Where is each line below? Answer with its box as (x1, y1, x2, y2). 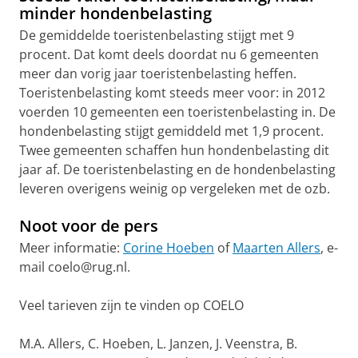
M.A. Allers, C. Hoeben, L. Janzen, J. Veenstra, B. (19, 335, 297, 352)
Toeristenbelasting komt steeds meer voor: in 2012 (19, 84, 325, 101)
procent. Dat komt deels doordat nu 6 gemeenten (19, 46, 319, 63)
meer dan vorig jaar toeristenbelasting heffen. (19, 65, 296, 82)
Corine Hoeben (123, 239, 214, 257)
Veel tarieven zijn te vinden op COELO (19, 296, 244, 314)
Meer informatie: (19, 239, 123, 257)
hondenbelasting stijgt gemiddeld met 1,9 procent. (19, 122, 324, 140)
